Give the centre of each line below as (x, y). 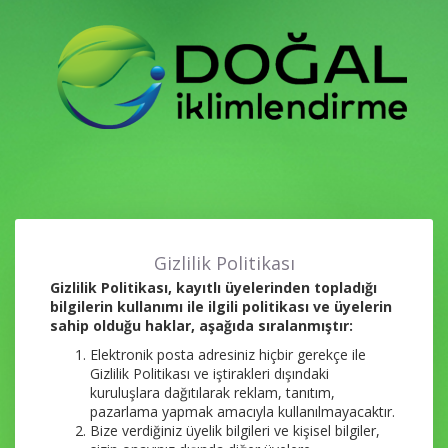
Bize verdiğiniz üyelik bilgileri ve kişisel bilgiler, (235, 430)
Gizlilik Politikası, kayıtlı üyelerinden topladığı (213, 287)
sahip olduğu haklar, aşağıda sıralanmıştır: (201, 325)
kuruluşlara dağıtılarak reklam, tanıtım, (212, 392)
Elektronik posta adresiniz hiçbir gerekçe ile (228, 354)
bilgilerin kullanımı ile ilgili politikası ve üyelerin (221, 306)
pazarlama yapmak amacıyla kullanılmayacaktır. (242, 411)
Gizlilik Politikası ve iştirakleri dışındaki (209, 373)
